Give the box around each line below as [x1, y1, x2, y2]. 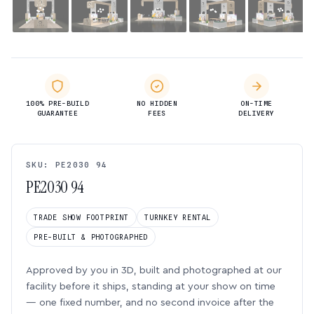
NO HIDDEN [136, 100, 178, 107]
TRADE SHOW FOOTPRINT [34, 213, 129, 221]
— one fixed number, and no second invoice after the [26, 297, 274, 308]
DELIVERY [238, 109, 275, 117]
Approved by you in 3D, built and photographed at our [26, 265, 282, 275]
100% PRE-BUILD [25, 100, 90, 107]
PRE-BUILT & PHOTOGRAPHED [34, 233, 149, 241]
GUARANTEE [36, 109, 78, 117]
